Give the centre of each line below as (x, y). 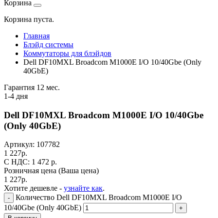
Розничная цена (31, 171)
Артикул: (20, 145)
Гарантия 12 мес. (32, 87)
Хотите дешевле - (34, 188)
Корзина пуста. (29, 19)
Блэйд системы (48, 45)
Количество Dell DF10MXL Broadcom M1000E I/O (99, 198)
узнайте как (83, 188)
